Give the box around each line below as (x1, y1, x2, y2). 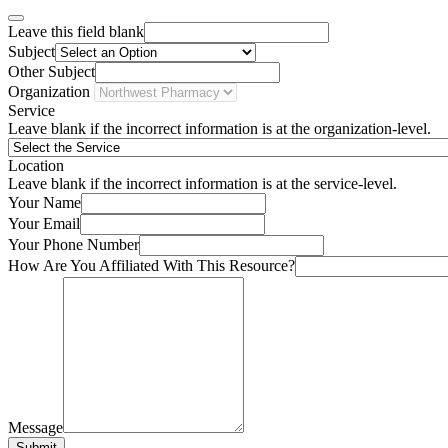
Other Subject (8, 63, 95, 81)
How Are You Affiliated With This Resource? (8, 257, 295, 275)
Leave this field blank (8, 23, 144, 41)
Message (8, 419, 63, 437)
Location (8, 157, 64, 175)
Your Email (8, 215, 80, 233)
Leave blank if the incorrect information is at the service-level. (8, 175, 397, 193)
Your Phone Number (8, 236, 139, 254)
